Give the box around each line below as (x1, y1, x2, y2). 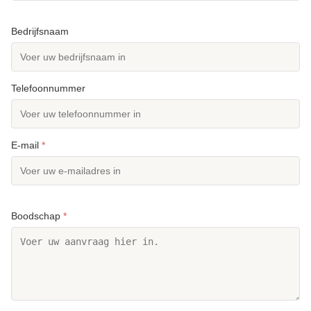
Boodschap (11, 210, 63, 221)
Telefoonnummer (11, 82, 85, 94)
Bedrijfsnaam (11, 25, 69, 37)
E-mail (11, 139, 42, 151)
